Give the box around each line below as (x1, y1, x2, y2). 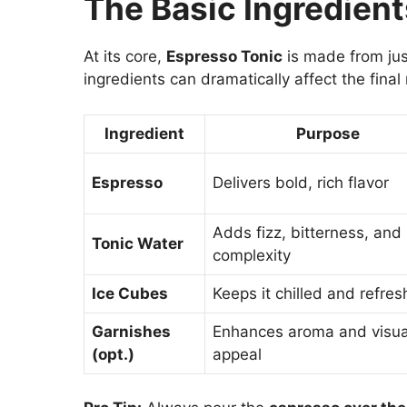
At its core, (84, 47, 166, 66)
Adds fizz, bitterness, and (213, 223, 402, 242)
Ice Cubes (92, 283, 168, 303)
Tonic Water (92, 233, 184, 253)
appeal (213, 344, 262, 363)
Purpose (296, 124, 360, 143)
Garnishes (92, 322, 171, 341)
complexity (213, 245, 291, 264)
